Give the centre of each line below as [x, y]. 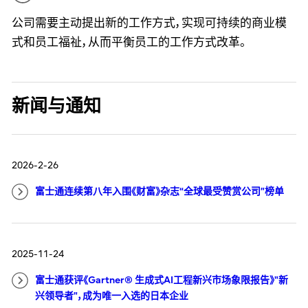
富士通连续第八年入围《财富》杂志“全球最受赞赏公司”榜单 [159, 192]
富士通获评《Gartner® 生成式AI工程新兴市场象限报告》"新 [161, 280]
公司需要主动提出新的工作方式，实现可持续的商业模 [149, 23]
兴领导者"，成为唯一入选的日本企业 [111, 296]
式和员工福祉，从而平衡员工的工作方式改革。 [129, 42]
